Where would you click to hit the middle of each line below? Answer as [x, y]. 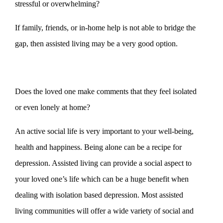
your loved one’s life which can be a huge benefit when [102, 179]
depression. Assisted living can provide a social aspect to [103, 163]
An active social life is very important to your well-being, [104, 131]
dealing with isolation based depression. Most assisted [99, 195]
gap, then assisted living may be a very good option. [96, 44]
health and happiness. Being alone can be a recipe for [98, 147]
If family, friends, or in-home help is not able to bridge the [105, 28]
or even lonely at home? [53, 108]
